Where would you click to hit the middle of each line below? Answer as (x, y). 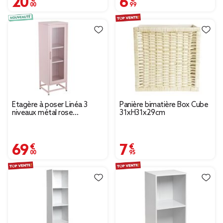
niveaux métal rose (42, 113)
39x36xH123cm (37, 121)
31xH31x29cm (142, 113)
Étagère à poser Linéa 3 (50, 105)
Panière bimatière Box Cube (164, 105)
